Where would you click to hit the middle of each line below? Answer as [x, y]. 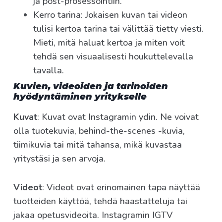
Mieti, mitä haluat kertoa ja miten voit [109, 43]
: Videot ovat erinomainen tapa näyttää [121, 188]
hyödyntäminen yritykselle [80, 97]
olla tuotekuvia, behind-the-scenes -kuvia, [99, 131]
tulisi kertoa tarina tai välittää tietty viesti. [118, 29]
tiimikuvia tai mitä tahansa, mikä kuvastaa [98, 145]
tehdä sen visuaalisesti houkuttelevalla [113, 57]
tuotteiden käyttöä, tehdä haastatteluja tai [100, 201]
